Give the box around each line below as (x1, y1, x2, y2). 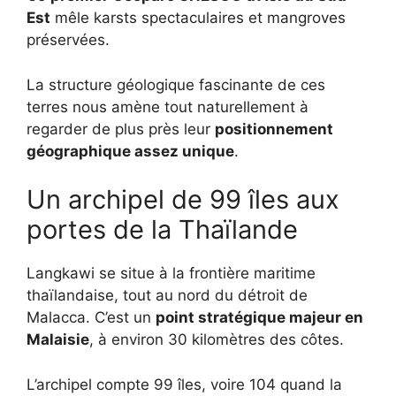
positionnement (215, 119, 333, 138)
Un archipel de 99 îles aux (27, 184, 339, 215)
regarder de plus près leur (27, 119, 215, 138)
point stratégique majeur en (156, 308, 363, 326)
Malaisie (27, 331, 89, 348)
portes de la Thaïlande (27, 214, 298, 245)
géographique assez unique (27, 141, 234, 160)
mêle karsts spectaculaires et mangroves (50, 9, 346, 27)
